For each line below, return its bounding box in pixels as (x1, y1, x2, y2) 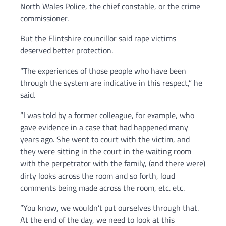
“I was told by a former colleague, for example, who (20, 109, 194, 122)
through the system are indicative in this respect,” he (20, 77, 202, 89)
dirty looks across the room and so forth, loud (20, 169, 175, 182)
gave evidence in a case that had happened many (20, 121, 188, 134)
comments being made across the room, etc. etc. (20, 182, 185, 194)
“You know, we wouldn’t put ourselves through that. (20, 202, 199, 214)
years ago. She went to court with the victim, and (20, 133, 190, 146)
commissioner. (20, 12, 69, 25)
